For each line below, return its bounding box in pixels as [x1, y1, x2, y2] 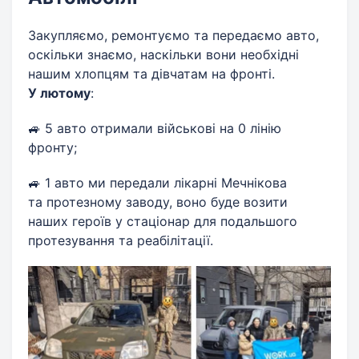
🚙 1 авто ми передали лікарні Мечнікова [28, 175, 287, 191]
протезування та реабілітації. [28, 232, 213, 248]
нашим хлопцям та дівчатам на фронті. [28, 66, 275, 82]
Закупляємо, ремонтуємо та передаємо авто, [28, 27, 319, 43]
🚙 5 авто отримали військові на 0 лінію [28, 120, 281, 136]
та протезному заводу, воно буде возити [28, 194, 288, 210]
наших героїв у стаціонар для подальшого [28, 213, 297, 229]
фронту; [28, 139, 77, 155]
